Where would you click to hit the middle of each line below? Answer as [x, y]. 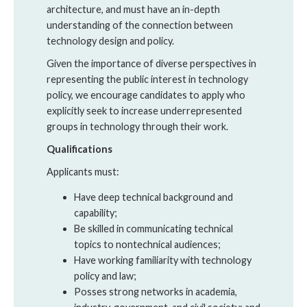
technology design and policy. [110, 40]
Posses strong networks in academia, [156, 292]
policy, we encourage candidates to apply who [146, 95]
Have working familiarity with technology [163, 260]
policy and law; [105, 276]
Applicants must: [83, 171]
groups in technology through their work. [137, 126]
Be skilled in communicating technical [153, 229]
